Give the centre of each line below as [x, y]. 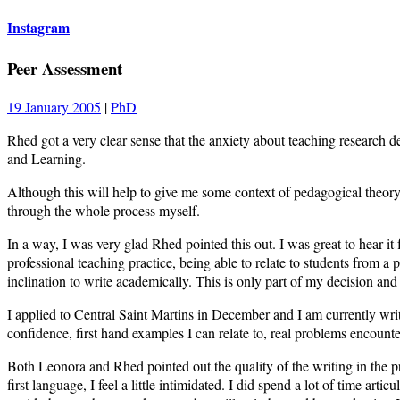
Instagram [38, 27]
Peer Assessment [65, 69]
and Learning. [46, 158]
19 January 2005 [54, 106]
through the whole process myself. [104, 210]
